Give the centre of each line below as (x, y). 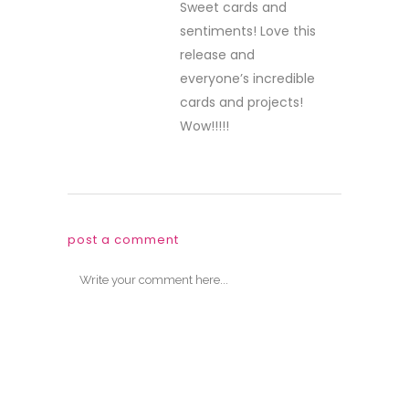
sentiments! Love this (248, 31)
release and (217, 55)
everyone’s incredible (247, 79)
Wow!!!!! (204, 126)
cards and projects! (241, 102)
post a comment (123, 240)
